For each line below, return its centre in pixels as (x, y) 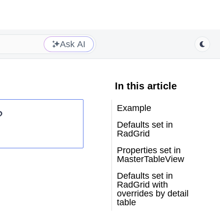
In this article (146, 86)
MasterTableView (150, 159)
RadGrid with (142, 185)
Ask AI (73, 44)
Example (134, 108)
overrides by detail (152, 193)
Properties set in (149, 150)
